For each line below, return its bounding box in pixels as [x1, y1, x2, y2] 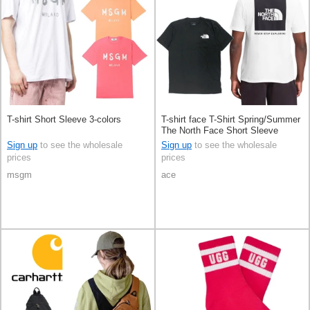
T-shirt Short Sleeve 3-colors [7, 114, 121, 125]
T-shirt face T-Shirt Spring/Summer [161, 114, 300, 125]
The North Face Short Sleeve [161, 125, 278, 136]
